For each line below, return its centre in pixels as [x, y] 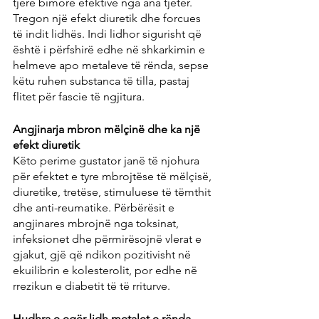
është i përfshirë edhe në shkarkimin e [110, 50]
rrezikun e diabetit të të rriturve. [91, 286]
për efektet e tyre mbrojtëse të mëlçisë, [114, 177]
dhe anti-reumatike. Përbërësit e [95, 208]
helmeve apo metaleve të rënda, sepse [112, 66]
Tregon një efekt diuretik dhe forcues [108, 19]
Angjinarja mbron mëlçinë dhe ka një [108, 130]
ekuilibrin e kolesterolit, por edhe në [106, 271]
